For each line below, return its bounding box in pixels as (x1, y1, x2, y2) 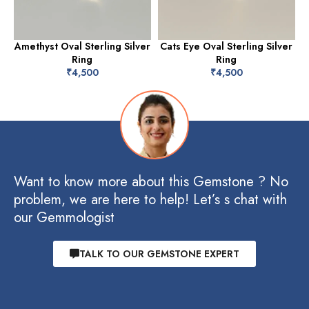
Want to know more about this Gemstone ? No (14, 171, 288, 192)
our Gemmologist (14, 207, 114, 228)
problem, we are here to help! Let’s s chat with (14, 189, 287, 210)
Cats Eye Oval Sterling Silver (160, 39, 293, 53)
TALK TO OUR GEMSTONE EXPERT (79, 246, 239, 261)
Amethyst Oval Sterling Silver (14, 39, 150, 53)
